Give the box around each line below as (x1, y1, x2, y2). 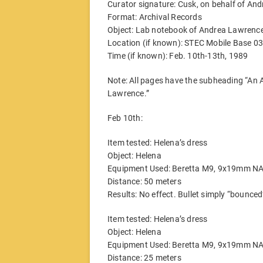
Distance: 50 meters (107, 176, 181, 186)
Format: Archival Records (107, 12, 202, 22)
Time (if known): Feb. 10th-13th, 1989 (107, 50, 248, 60)
